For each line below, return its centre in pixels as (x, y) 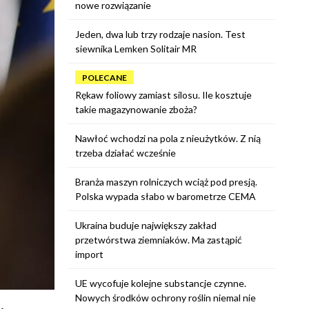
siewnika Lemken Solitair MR (136, 49)
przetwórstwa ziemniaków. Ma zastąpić (158, 240)
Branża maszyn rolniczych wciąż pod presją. (166, 182)
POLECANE (104, 78)
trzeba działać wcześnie (125, 153)
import (89, 254)
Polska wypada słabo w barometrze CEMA (165, 196)
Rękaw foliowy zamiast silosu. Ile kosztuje (163, 95)
